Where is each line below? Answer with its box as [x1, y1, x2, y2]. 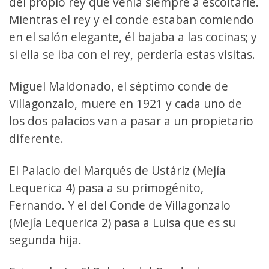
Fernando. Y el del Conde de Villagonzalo [9, 196, 231, 213]
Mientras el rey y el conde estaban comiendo [9, 11, 254, 28]
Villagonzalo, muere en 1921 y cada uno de [9, 95, 242, 112]
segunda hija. [9, 231, 85, 248]
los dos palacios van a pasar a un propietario [9, 112, 253, 129]
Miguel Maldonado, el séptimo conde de [9, 77, 228, 94]
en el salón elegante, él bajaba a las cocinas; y [9, 28, 257, 45]
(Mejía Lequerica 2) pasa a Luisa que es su [9, 214, 235, 231]
